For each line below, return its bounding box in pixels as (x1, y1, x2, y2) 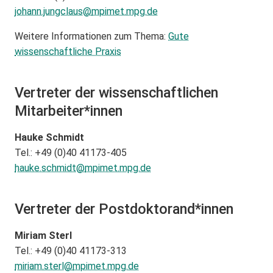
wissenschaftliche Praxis (15, 46, 121, 57)
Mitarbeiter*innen (15, 102, 122, 119)
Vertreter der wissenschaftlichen (15, 84, 218, 101)
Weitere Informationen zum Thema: (15, 30, 168, 42)
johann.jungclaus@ (15, 5, 91, 17)
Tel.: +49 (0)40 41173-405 (15, 147, 127, 158)
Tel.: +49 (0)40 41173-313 (15, 245, 127, 257)
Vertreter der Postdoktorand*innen (15, 200, 233, 218)
